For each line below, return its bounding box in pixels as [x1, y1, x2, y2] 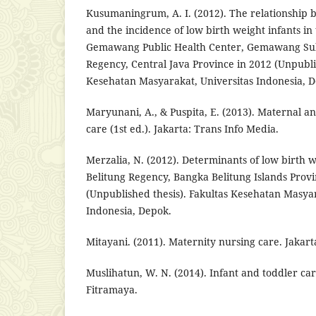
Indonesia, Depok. [86, 204, 171, 218]
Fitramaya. [86, 283, 138, 297]
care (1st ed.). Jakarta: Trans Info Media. [86, 122, 279, 136]
